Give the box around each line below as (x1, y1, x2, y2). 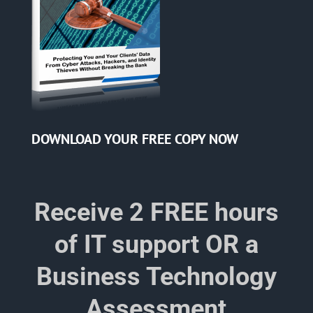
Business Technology (36, 262, 277, 291)
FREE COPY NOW (141, 130, 238, 148)
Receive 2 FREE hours (34, 198, 279, 227)
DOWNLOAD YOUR (31, 130, 142, 148)
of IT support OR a (54, 230, 259, 259)
